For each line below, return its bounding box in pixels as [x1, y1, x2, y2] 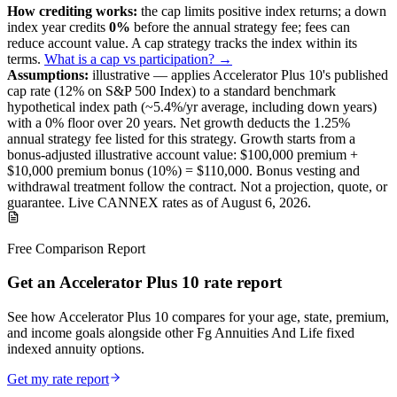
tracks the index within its [214, 35, 357, 51]
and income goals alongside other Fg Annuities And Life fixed [7, 325, 354, 341]
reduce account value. [7, 35, 128, 51]
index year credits [7, 19, 109, 35]
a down [345, 3, 386, 19]
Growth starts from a [240, 130, 355, 146]
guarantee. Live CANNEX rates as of [7, 194, 221, 210]
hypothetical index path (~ [7, 98, 153, 114]
